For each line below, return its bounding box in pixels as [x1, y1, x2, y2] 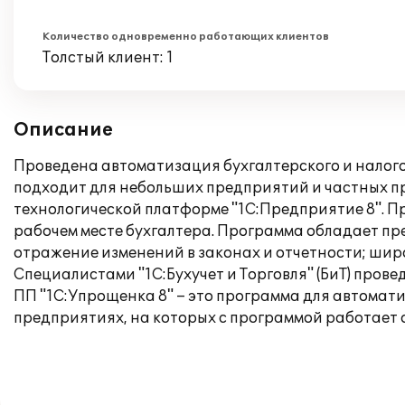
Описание [14, 119, 113, 141]
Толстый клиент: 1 [42, 49, 174, 67]
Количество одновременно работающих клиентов [42, 31, 329, 42]
